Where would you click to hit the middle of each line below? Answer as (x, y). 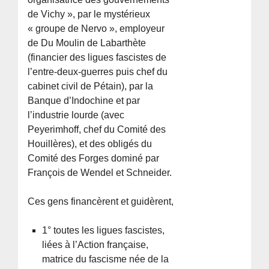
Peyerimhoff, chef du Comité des (97, 129)
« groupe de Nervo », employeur (96, 28)
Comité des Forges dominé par (94, 158)
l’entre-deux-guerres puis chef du (98, 71)
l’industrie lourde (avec (76, 115)
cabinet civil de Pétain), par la (91, 86)
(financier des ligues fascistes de (97, 57)
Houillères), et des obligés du (90, 144)
